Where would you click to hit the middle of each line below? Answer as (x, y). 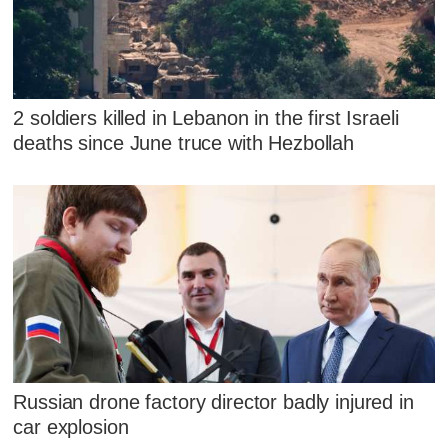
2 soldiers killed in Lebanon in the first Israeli (206, 117)
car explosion (71, 427)
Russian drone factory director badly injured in (213, 402)
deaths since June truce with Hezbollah (184, 142)
